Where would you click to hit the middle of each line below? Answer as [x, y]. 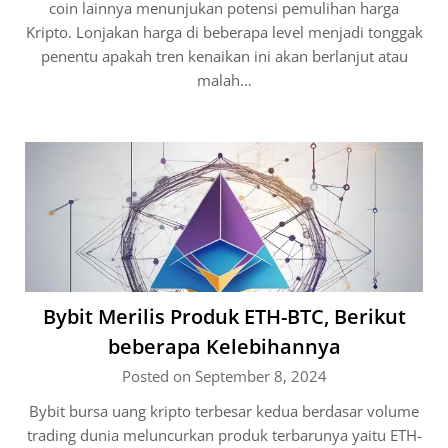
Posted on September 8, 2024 [224, 376]
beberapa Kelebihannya [224, 346]
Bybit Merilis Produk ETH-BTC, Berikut [224, 316]
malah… [224, 80]
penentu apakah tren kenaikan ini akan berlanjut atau [224, 56]
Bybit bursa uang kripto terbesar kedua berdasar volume [224, 411]
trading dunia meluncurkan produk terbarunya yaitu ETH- [224, 435]
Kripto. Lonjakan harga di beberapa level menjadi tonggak [224, 32]
